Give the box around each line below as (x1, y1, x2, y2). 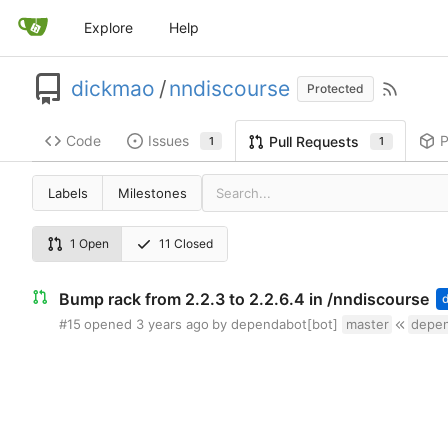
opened (84, 316, 132, 333)
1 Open (69, 236, 109, 251)
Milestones (117, 184, 187, 201)
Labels (47, 184, 88, 201)
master (345, 316, 389, 333)
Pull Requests (269, 132, 360, 150)
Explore (84, 19, 133, 36)
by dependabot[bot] (212, 316, 338, 333)
